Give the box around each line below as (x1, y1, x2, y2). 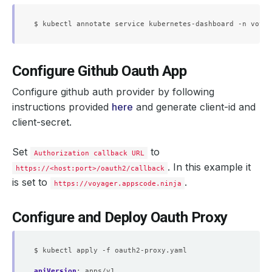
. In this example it (168, 161, 251, 173)
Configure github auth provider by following (12, 86, 214, 98)
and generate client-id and (133, 101, 256, 113)
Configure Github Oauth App (12, 63, 187, 80)
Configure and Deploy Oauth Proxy (12, 209, 228, 226)
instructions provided (12, 101, 112, 113)
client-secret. (12, 116, 72, 128)
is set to (12, 176, 50, 188)
